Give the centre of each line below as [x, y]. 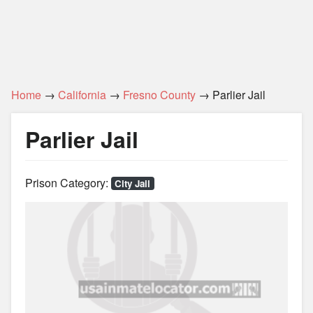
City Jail [133, 183]
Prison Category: [68, 183]
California [82, 95]
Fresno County [159, 95]
